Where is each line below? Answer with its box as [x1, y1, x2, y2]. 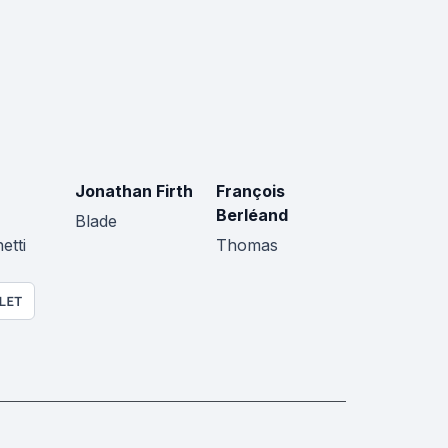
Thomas [215, 235, 278, 256]
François [215, 181, 285, 202]
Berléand [215, 205, 288, 226]
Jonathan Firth [75, 181, 193, 202]
